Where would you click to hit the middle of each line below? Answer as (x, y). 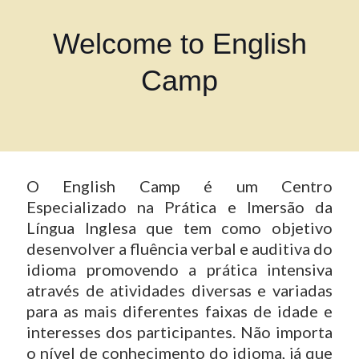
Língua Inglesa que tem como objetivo (179, 228)
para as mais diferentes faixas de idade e (179, 311)
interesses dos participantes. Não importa (179, 332)
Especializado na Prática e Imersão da (179, 207)
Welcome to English (179, 44)
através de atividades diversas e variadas (179, 290)
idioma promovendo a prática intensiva (179, 269)
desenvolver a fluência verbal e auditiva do (179, 248)
